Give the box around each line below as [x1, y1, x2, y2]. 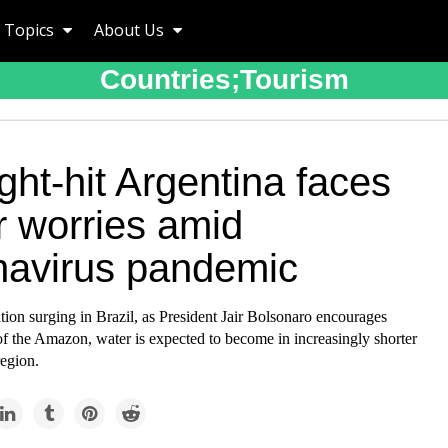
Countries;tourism [99, 64, 349, 95]
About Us [94, 19, 168, 41]
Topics [4, 19, 58, 41]
